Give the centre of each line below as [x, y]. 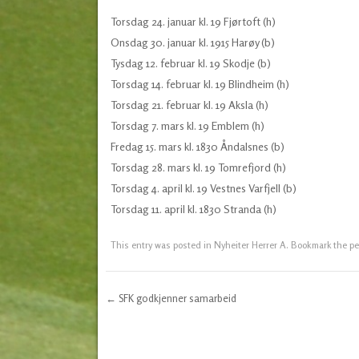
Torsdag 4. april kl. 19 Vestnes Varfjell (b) [203, 188]
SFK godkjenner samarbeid [176, 298]
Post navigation [177, 328]
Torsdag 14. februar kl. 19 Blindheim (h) [200, 84]
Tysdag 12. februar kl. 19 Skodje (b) [190, 63]
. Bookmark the [317, 245]
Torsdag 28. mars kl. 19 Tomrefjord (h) [198, 167]
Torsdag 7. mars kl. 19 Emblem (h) [187, 126]
